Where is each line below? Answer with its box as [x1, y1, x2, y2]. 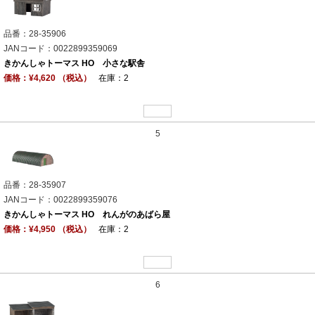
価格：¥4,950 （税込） [4, 224, 91, 235]
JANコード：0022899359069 [4, 44, 117, 54]
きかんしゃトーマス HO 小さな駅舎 [4, 58, 145, 69]
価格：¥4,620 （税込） [4, 73, 91, 84]
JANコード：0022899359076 [4, 195, 117, 205]
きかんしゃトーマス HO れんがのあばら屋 [4, 210, 170, 220]
